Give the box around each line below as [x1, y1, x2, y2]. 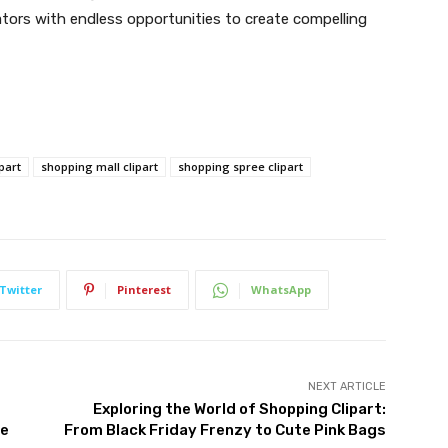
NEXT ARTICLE [307, 380, 386, 393]
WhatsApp [251, 282, 311, 297]
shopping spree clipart [178, 159, 303, 174]
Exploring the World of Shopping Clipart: [92, 400, 386, 418]
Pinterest [117, 282, 171, 297]
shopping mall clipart [41, 159, 158, 174]
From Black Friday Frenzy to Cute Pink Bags [63, 421, 386, 439]
